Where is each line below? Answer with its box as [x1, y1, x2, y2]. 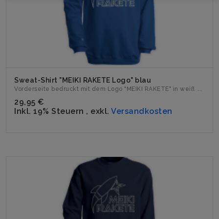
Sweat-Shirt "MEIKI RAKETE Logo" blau [14, 76, 151, 84]
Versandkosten [111, 107, 173, 116]
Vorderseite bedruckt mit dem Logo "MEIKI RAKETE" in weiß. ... [14, 86, 203, 92]
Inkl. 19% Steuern [14, 107, 86, 116]
